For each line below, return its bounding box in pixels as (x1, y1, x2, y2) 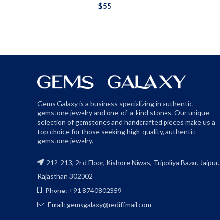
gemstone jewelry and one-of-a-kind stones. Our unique (37, 109, 209, 117)
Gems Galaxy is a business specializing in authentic (37, 99, 192, 108)
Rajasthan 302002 (37, 172, 93, 181)
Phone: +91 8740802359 (44, 186, 122, 195)
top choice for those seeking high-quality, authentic (37, 127, 195, 136)
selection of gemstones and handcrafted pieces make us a (37, 118, 215, 127)
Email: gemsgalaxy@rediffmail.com (46, 200, 151, 209)
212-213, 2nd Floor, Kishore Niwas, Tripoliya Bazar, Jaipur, (46, 158, 219, 167)
